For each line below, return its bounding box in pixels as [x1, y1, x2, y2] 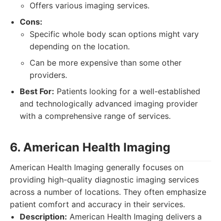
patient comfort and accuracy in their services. [10, 199, 185, 209]
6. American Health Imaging [10, 140, 170, 154]
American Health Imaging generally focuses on [10, 162, 184, 172]
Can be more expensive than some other [30, 58, 182, 68]
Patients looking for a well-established [54, 86, 200, 96]
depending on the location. [30, 41, 130, 51]
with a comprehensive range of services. [20, 111, 171, 121]
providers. [30, 70, 67, 80]
